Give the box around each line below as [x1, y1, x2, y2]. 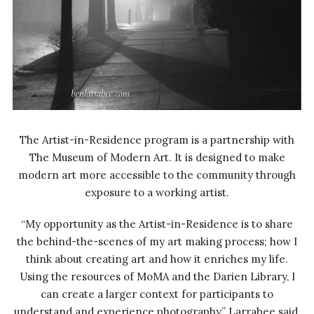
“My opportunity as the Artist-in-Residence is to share [21, 217, 293, 231]
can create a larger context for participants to [41, 287, 273, 301]
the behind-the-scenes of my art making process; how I [17, 234, 297, 248]
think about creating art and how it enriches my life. [26, 252, 288, 266]
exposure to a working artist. [85, 185, 229, 199]
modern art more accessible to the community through [18, 168, 296, 182]
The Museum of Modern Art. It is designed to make [29, 150, 285, 164]
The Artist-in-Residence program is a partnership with [20, 132, 294, 146]
